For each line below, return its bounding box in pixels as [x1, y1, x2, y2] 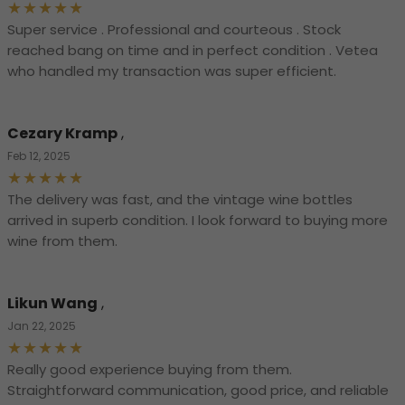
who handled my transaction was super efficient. [7, 61, 336, 81]
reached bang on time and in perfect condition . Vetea [7, 41, 378, 61]
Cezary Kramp [7, 123, 118, 145]
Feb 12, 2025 [7, 148, 71, 165]
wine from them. [7, 231, 118, 251]
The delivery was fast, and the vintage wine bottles [7, 190, 353, 210]
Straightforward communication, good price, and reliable [7, 381, 389, 400]
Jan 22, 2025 [7, 318, 76, 334]
